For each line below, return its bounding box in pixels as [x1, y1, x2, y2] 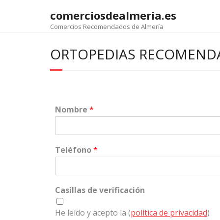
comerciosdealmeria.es [50, 8, 176, 23]
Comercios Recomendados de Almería [50, 22, 164, 31]
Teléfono [55, 144, 93, 155]
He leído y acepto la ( [55, 207, 131, 218]
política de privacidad [131, 207, 207, 218]
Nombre [55, 104, 89, 115]
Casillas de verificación [55, 185, 145, 195]
